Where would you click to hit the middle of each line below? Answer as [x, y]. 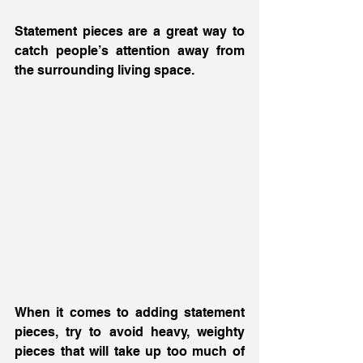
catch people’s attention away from [130, 50]
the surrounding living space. [106, 70]
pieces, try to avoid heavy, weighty [130, 332]
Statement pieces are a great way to [130, 31]
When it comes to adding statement [130, 313]
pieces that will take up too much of [130, 352]
